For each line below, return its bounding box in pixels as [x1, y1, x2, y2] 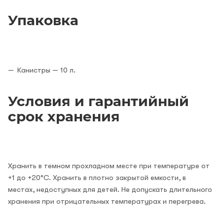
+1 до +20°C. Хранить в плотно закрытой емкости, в [8, 173, 186, 182]
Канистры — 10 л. [17, 65, 75, 74]
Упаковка [8, 11, 78, 29]
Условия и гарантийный [8, 92, 189, 110]
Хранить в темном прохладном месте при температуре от [8, 161, 210, 170]
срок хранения [8, 108, 120, 125]
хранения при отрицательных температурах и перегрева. [8, 196, 206, 206]
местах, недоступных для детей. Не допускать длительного [8, 184, 212, 194]
